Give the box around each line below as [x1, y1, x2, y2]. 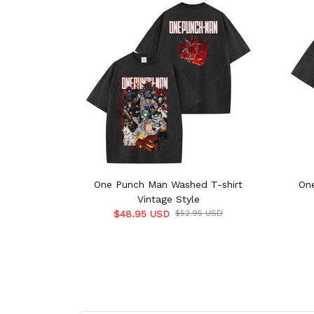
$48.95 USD [114, 207, 170, 219]
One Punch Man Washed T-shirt [94, 178, 243, 190]
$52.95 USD [175, 207, 223, 218]
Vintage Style [137, 193, 200, 205]
